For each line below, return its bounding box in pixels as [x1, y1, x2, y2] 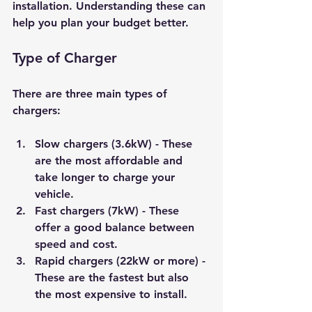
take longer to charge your [35, 170, 178, 184]
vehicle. [35, 187, 74, 201]
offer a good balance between [35, 220, 198, 234]
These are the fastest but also [35, 270, 192, 284]
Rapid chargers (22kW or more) [35, 253, 198, 267]
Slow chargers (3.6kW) [35, 136, 152, 150]
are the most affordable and [35, 153, 186, 167]
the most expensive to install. [35, 287, 187, 301]
